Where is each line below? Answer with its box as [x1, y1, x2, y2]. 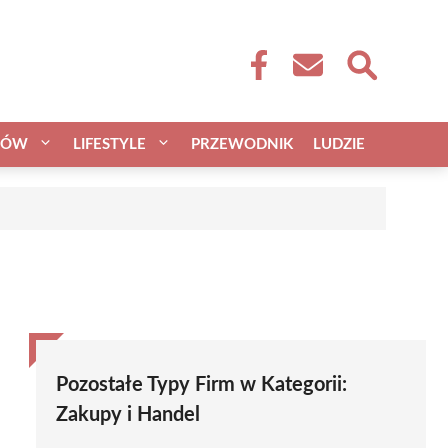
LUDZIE [313, 136, 365, 152]
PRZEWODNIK [191, 136, 293, 152]
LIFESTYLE [73, 136, 146, 152]
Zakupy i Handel [56, 404, 200, 425]
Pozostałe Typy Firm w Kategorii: [56, 374, 347, 395]
